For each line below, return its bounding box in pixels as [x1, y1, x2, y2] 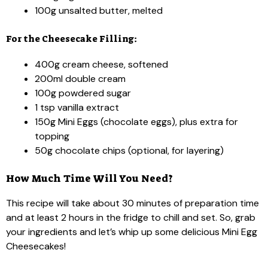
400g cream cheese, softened [35, 58, 168, 71]
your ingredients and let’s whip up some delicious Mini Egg [6, 226, 257, 238]
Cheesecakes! [6, 240, 66, 252]
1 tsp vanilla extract [35, 101, 119, 114]
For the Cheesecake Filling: [6, 33, 137, 45]
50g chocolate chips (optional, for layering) [35, 144, 224, 157]
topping [35, 130, 69, 142]
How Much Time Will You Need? [6, 172, 173, 185]
